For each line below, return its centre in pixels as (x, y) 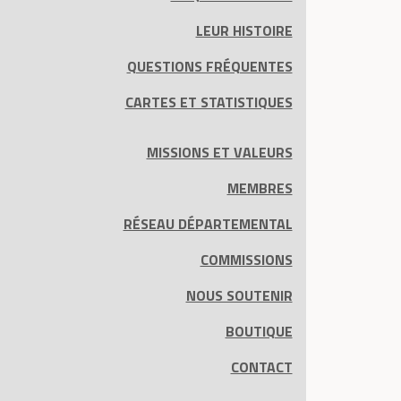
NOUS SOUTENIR (239, 295)
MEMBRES (260, 188)
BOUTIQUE (259, 331)
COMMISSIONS (246, 260)
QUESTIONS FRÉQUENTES (209, 66)
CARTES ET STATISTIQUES (209, 102)
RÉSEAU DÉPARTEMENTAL (208, 224)
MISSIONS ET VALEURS (219, 152)
